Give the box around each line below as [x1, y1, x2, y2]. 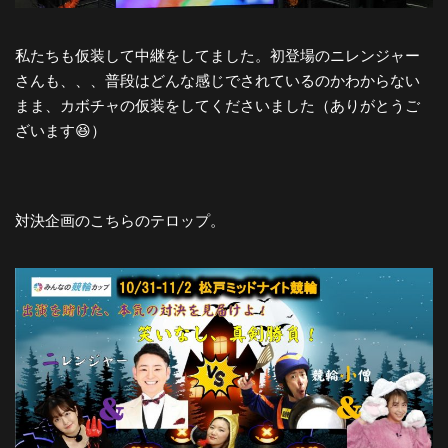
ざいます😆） [15, 121, 106, 139]
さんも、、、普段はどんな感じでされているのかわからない [15, 71, 420, 89]
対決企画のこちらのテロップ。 [15, 211, 225, 229]
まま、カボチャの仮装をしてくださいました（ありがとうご [15, 96, 420, 114]
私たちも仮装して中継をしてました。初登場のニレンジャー [15, 46, 420, 64]
